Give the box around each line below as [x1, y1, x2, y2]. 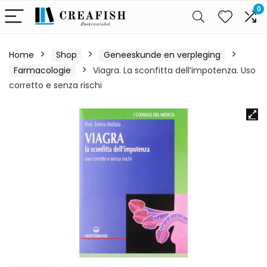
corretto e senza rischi [9, 79, 102, 91]
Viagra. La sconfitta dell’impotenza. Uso [93, 64, 256, 76]
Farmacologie [14, 64, 71, 76]
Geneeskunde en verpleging [104, 49, 221, 61]
